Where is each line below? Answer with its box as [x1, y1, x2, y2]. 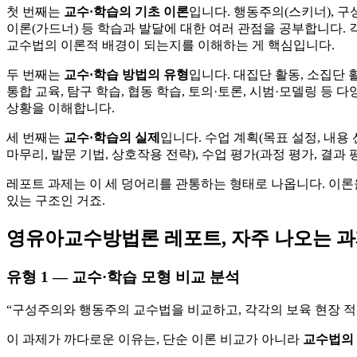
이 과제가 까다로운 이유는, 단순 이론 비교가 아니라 [6, 332, 303, 347]
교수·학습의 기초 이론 [64, 4, 189, 18]
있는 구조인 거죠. [6, 193, 105, 207]
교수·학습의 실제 [64, 130, 160, 144]
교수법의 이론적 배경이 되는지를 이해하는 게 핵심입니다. [6, 37, 335, 52]
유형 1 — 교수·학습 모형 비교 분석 [6, 268, 240, 285]
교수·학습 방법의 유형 [64, 67, 189, 81]
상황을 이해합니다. [6, 100, 115, 115]
